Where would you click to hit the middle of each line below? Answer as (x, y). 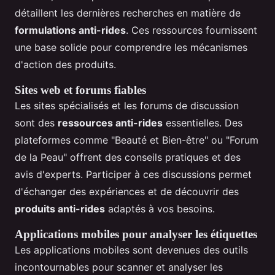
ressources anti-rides (110, 123)
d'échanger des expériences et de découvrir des (127, 192)
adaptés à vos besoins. (160, 209)
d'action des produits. (65, 65)
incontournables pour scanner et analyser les (119, 267)
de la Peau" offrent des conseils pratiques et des (128, 157)
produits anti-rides (60, 209)
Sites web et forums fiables (80, 90)
